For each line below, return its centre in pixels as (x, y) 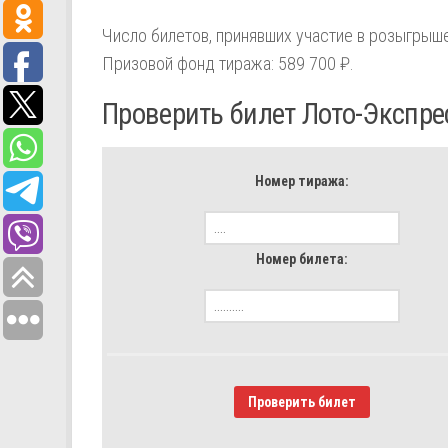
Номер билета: (302, 259)
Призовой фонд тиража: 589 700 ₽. (228, 64)
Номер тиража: (302, 181)
